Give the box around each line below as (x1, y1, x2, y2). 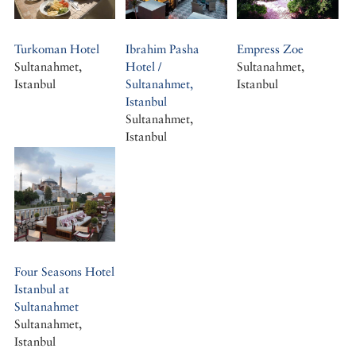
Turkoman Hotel (14, 41, 99, 56)
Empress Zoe (237, 41, 304, 56)
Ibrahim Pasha (126, 41, 199, 56)
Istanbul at (14, 281, 69, 296)
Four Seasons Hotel (14, 264, 114, 278)
